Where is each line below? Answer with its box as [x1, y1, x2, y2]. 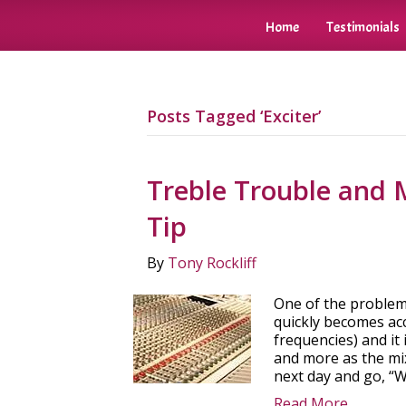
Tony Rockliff [168, 253, 256, 273]
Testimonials [326, 18, 400, 36]
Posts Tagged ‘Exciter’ [147, 105, 321, 127]
